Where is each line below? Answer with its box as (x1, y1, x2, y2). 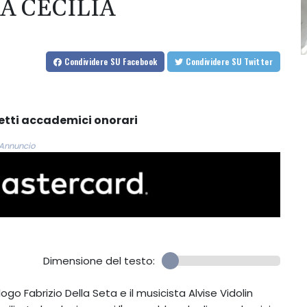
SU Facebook (110, 56, 158, 68)
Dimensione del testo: (42, 254, 155, 269)
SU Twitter (244, 56, 273, 68)
